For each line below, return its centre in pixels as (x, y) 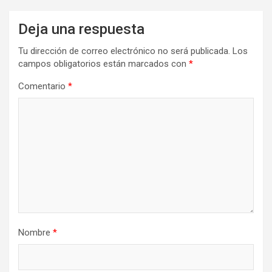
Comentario (43, 86)
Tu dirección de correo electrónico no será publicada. (124, 51)
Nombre (36, 232)
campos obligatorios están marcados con (104, 63)
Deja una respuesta (81, 29)
